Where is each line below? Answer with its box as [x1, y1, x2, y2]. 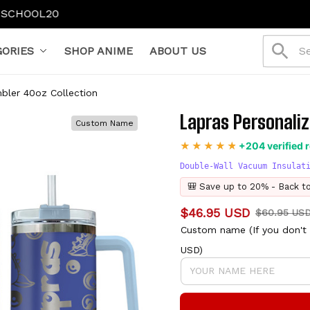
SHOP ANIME [64, 44, 133, 57]
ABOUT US [149, 44, 206, 57]
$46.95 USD [180, 205, 250, 220]
